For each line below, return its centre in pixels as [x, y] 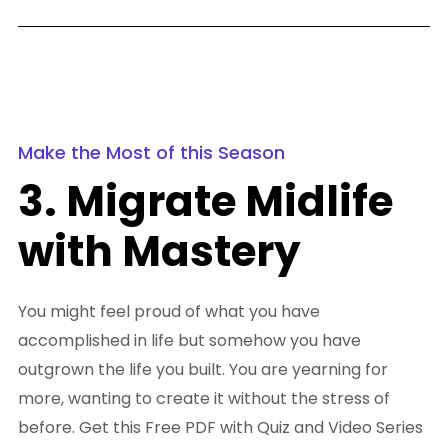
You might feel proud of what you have [169, 312]
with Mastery [159, 252]
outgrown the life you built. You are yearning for [203, 370]
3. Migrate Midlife [205, 202]
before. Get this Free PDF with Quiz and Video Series [220, 428]
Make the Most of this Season [151, 153]
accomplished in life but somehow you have [189, 341]
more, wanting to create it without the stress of [204, 399]
